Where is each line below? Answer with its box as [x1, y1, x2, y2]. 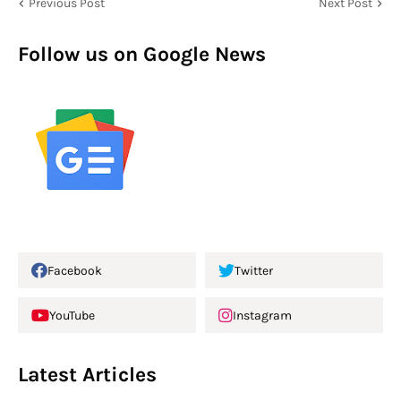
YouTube [49, 307, 95, 323]
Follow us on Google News [18, 42, 266, 67]
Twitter [235, 262, 273, 278]
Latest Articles [18, 363, 157, 388]
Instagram [233, 307, 292, 323]
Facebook [47, 262, 102, 278]
